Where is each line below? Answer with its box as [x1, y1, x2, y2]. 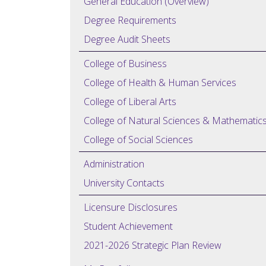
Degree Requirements [84, 14, 176, 27]
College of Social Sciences [84, 133, 193, 146]
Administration [84, 157, 144, 170]
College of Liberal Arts [84, 95, 176, 108]
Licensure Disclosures [84, 201, 178, 214]
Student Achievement [84, 220, 173, 233]
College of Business [84, 57, 167, 70]
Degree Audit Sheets [84, 33, 170, 46]
